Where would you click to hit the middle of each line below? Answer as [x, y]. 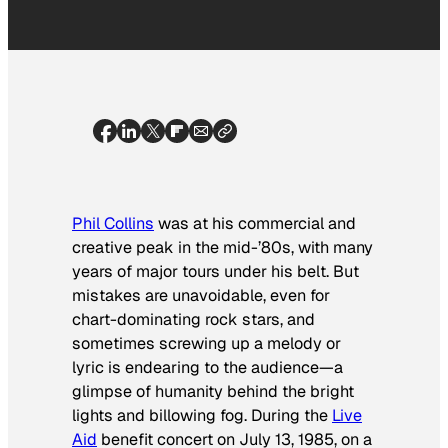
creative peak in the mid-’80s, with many [222, 247]
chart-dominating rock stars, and [193, 319]
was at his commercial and [255, 223]
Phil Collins [113, 223]
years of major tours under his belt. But [215, 271]
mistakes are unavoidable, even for [201, 295]
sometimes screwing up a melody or [206, 343]
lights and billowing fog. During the [202, 415]
